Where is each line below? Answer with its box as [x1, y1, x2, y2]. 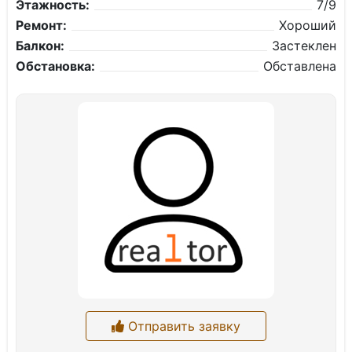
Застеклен [272, 38, 336, 53]
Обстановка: [16, 58, 95, 74]
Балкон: [16, 38, 64, 53]
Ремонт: [16, 17, 67, 33]
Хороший [279, 17, 336, 33]
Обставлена [263, 58, 336, 74]
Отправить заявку [124, 318, 240, 334]
